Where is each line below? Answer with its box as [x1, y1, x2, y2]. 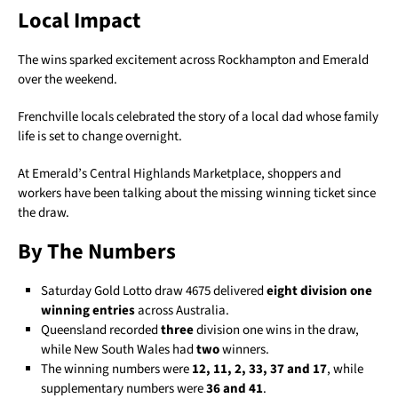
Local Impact [18, 4, 140, 36]
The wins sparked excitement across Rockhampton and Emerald [18, 50, 369, 69]
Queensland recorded [41, 320, 162, 339]
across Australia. [135, 300, 230, 320]
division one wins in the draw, [194, 320, 360, 339]
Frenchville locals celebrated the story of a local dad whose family [18, 107, 378, 126]
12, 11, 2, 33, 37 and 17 [192, 359, 328, 378]
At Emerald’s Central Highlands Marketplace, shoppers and [18, 163, 341, 183]
